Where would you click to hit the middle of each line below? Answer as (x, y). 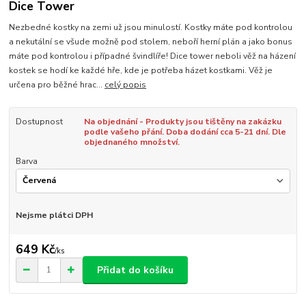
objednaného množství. (131, 142)
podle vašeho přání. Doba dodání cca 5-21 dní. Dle (185, 132)
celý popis (126, 85)
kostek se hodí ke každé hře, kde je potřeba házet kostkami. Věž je (141, 71)
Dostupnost (39, 122)
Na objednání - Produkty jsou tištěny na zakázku (182, 122)
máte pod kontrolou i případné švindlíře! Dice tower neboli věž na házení (153, 56)
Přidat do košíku (135, 270)
